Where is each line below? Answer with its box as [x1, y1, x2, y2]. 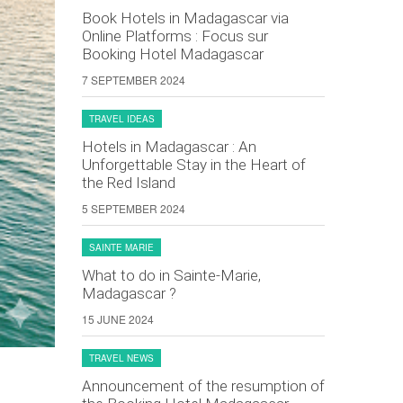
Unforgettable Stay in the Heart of [82, 156, 306, 174]
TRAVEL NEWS [89, 352, 154, 364]
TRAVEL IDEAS [89, 112, 155, 125]
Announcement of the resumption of [82, 377, 325, 395]
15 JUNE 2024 [82, 311, 154, 327]
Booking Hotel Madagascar [82, 45, 264, 63]
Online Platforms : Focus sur [82, 27, 268, 45]
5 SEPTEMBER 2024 [82, 201, 185, 216]
